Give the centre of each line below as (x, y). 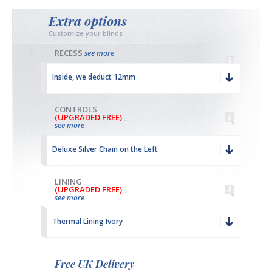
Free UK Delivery (94, 263)
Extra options (88, 21)
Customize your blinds (86, 33)
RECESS (70, 53)
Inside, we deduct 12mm (94, 77)
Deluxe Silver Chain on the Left (105, 149)
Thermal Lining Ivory (87, 221)
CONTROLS (76, 109)
